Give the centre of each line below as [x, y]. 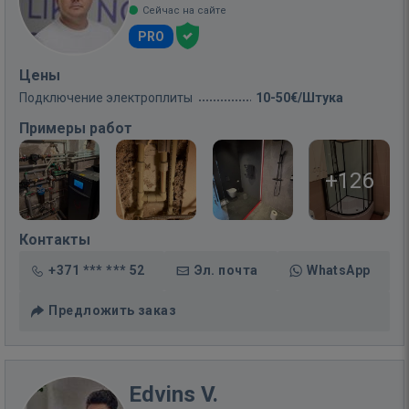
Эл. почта [226, 270]
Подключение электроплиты [106, 98]
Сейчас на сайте [184, 10]
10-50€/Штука [299, 98]
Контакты [55, 240]
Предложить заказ [113, 310]
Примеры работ [76, 128]
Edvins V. [173, 394]
